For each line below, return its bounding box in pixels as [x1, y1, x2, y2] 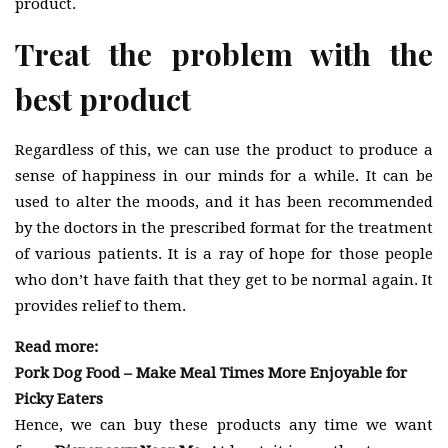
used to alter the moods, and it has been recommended [15, 193, 433, 212]
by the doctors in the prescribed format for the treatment [15, 219, 433, 238]
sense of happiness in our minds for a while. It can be [15, 167, 433, 186]
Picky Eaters [15, 390, 103, 409]
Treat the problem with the [15, 34, 433, 75]
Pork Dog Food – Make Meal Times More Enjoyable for [15, 364, 407, 383]
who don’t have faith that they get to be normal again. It [15, 271, 433, 290]
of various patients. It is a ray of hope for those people [15, 245, 433, 264]
